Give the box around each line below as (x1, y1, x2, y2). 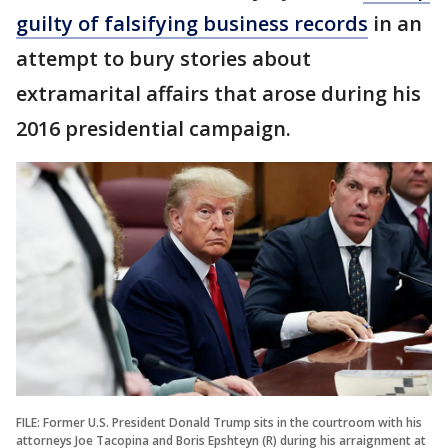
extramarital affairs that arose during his (16, 80, 421, 107)
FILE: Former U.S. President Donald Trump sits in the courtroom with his (16, 413, 422, 431)
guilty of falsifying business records (16, 10, 368, 37)
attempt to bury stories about (16, 45, 311, 72)
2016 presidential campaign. (16, 115, 296, 142)
